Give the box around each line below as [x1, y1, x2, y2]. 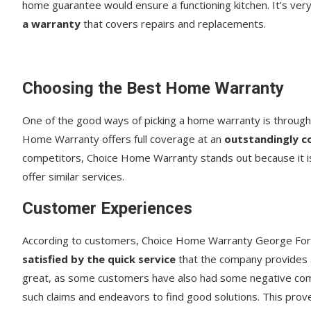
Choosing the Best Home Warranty [22, 78, 284, 98]
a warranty [22, 16, 83, 31]
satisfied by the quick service [22, 251, 178, 266]
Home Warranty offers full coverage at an [22, 131, 221, 146]
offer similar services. [22, 169, 124, 183]
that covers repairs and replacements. [83, 16, 266, 31]
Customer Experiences [22, 198, 192, 218]
